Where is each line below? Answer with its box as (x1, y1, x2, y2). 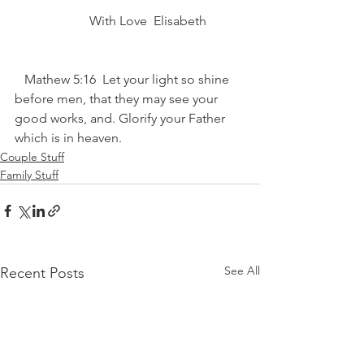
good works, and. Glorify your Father (15, 110, 228, 126)
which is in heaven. (15, 129, 122, 145)
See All (224, 262, 260, 278)
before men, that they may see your (15, 90, 221, 106)
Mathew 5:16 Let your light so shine (15, 71, 24, 87)
